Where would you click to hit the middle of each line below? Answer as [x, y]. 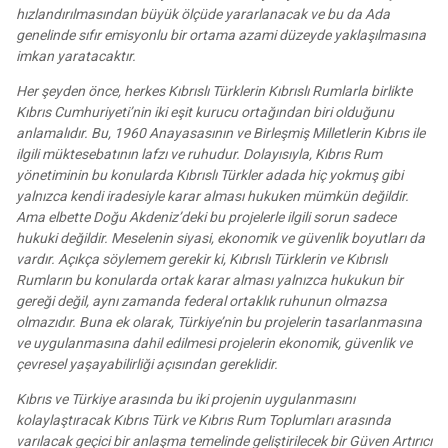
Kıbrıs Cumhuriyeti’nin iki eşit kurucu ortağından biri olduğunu [205, 112]
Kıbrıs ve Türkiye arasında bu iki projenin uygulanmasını [185, 399]
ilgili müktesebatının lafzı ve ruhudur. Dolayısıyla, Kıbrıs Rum [199, 154]
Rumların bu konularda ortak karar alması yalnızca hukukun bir [209, 280]
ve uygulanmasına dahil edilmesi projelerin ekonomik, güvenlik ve [214, 343]
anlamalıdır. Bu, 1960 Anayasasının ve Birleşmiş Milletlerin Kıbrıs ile [220, 133]
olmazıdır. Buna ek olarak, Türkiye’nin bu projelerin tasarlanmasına [219, 322]
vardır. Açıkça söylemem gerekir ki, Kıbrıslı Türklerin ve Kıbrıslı [201, 259]
